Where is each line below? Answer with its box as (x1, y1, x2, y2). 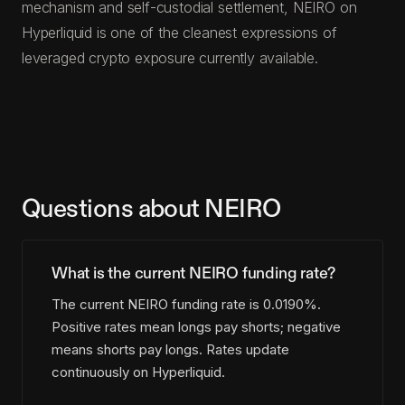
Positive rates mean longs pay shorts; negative (52, 318, 341, 336)
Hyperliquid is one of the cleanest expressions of (22, 23, 337, 42)
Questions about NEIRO (22, 193, 281, 225)
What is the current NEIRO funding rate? (52, 262, 336, 284)
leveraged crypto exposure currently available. (22, 48, 318, 67)
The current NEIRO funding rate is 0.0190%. (52, 296, 321, 314)
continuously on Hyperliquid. (52, 363, 225, 381)
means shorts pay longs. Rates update (52, 341, 289, 359)
